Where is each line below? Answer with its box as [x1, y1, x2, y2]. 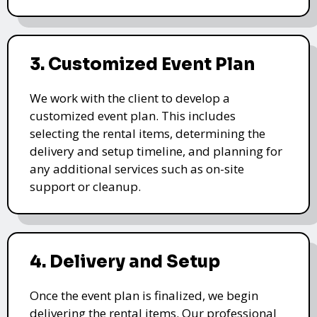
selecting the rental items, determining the [30, 125, 265, 142]
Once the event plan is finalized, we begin [30, 287, 258, 304]
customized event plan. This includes [30, 107, 236, 124]
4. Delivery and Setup [30, 250, 220, 272]
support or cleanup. [30, 178, 141, 195]
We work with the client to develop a [30, 89, 230, 106]
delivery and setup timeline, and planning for [30, 142, 282, 159]
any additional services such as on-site [30, 160, 244, 177]
